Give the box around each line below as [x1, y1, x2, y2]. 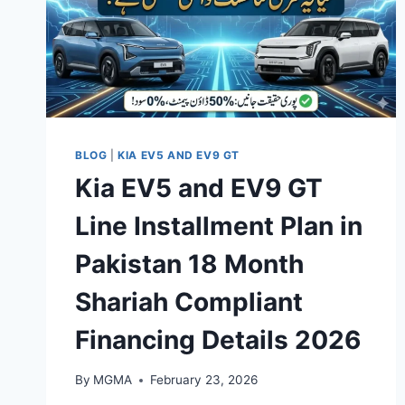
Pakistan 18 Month [75, 248, 304, 279]
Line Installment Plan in [75, 210, 363, 241]
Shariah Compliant [75, 286, 303, 317]
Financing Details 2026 [75, 324, 361, 355]
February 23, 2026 [150, 372, 259, 388]
